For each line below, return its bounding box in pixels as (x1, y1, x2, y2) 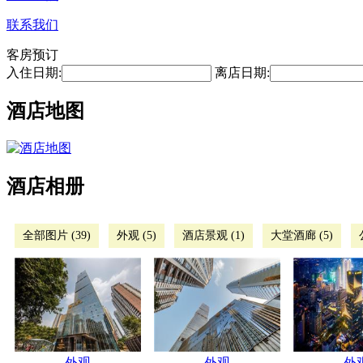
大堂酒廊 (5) (271, 228, 333, 241)
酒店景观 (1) (182, 228, 245, 241)
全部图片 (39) (23, 228, 91, 241)
